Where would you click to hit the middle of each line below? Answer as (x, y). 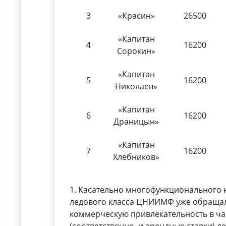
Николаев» (136, 87)
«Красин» (136, 16)
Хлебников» (136, 157)
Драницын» (136, 122)
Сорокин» (136, 51)
